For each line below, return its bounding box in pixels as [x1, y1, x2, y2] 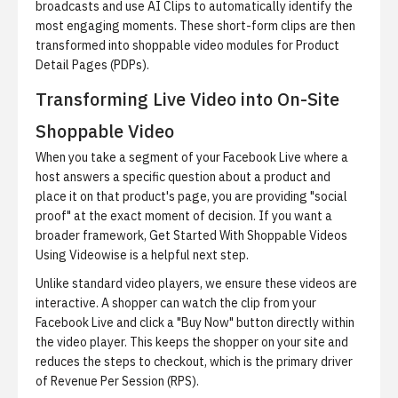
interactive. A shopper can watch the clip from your [36, 295, 316, 311]
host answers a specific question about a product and [36, 169, 330, 185]
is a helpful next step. [127, 247, 249, 263]
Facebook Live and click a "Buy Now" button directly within [36, 314, 354, 330]
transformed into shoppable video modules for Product [36, 37, 339, 53]
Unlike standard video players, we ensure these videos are [36, 275, 357, 291]
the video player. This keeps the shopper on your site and [36, 334, 348, 350]
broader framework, [36, 227, 149, 243]
